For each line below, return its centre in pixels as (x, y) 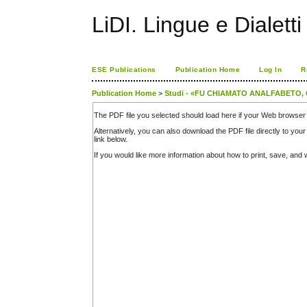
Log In (271, 70)
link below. (111, 139)
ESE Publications (124, 70)
